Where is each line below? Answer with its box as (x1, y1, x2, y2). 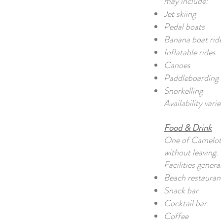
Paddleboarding (164, 72, 219, 84)
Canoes (164, 59, 190, 72)
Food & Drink (164, 121, 212, 134)
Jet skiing (164, 7, 196, 20)
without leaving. (164, 146, 218, 159)
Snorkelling (164, 84, 203, 97)
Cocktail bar (164, 197, 207, 210)
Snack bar (164, 184, 198, 197)
